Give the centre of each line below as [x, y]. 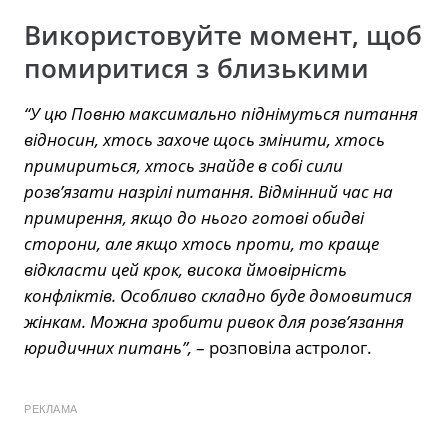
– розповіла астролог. [282, 347]
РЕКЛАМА [51, 408]
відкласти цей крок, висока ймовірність [185, 269]
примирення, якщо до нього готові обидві [194, 217]
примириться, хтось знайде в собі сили [183, 165]
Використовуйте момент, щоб [223, 35]
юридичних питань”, [108, 347]
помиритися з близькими [196, 68]
